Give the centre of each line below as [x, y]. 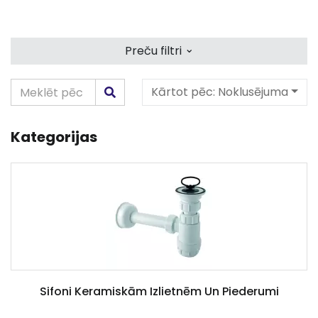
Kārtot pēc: [185, 92]
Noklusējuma [253, 92]
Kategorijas [54, 137]
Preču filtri [154, 51]
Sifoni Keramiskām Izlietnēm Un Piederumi [159, 291]
